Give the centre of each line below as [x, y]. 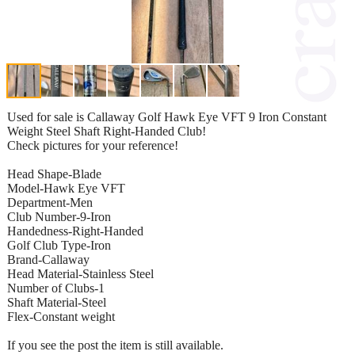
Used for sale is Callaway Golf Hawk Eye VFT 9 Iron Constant [167, 116]
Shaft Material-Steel [57, 302]
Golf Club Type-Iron [59, 245]
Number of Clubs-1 [56, 288]
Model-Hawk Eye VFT [66, 188]
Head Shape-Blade [54, 174]
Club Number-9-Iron [59, 216]
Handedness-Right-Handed [75, 231]
